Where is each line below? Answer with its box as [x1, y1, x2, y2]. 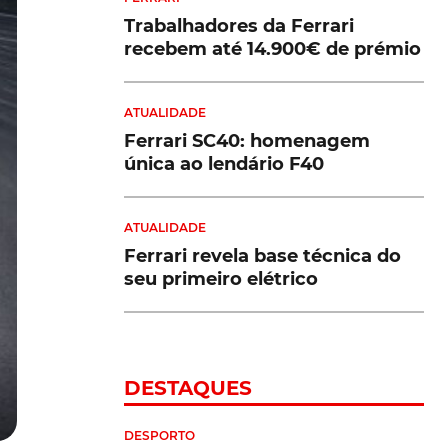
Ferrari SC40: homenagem [124, 129, 370, 152]
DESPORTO [124, 427, 195, 443]
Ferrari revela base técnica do [124, 244, 401, 267]
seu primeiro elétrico [124, 267, 318, 290]
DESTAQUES [124, 375, 252, 400]
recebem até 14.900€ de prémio [124, 37, 421, 60]
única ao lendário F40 [124, 152, 324, 175]
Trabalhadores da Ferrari [124, 14, 354, 37]
